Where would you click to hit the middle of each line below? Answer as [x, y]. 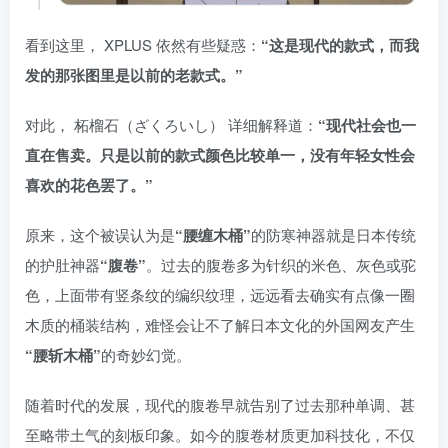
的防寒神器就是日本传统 [333, 235]
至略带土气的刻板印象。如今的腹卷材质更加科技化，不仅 [220, 435]
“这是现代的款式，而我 [340, 45]
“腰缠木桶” [213, 235]
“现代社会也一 [367, 125]
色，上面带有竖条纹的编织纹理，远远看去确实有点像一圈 [220, 295]
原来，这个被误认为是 [100, 235]
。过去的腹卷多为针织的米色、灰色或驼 [281, 265]
